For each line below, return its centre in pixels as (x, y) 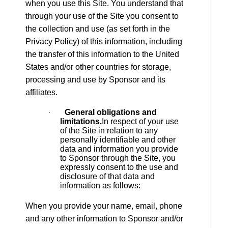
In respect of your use (140, 122)
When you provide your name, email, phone (104, 206)
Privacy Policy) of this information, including (104, 42)
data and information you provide (119, 149)
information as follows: (100, 186)
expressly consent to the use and (119, 167)
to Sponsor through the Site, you (118, 158)
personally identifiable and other (118, 140)
